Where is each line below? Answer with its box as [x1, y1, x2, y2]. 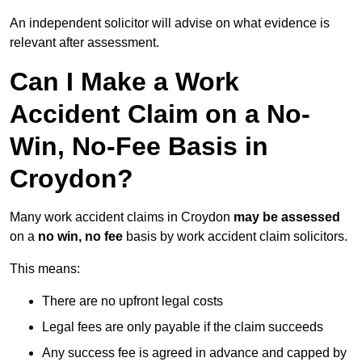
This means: [10, 262, 80, 276]
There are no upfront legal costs [42, 294, 223, 309]
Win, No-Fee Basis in [10, 132, 268, 162]
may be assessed [234, 210, 340, 225]
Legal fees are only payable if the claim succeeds [42, 320, 323, 335]
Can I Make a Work [10, 67, 239, 97]
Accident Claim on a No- [10, 99, 310, 129]
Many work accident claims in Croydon [10, 210, 234, 225]
